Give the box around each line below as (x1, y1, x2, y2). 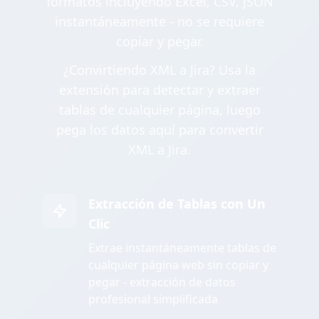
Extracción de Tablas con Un (88, 195, 266, 213)
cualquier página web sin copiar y (88, 257, 268, 273)
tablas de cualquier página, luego (58, 101, 261, 119)
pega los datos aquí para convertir (56, 121, 263, 139)
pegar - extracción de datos (88, 274, 236, 291)
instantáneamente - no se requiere (55, 13, 264, 31)
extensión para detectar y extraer (58, 81, 261, 99)
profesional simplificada (88, 291, 218, 308)
